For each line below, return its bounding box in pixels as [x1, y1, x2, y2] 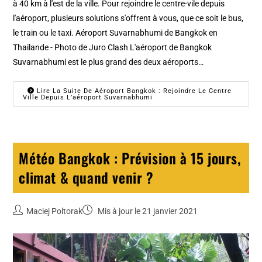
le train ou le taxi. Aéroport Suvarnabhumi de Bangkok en [13, 27, 218, 37]
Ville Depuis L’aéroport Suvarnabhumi [23, 93, 153, 101]
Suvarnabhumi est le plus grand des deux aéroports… [13, 57, 204, 67]
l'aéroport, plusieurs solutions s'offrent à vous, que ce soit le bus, [13, 13, 244, 23]
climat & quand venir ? [19, 166, 154, 188]
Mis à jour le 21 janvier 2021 [96, 206, 198, 216]
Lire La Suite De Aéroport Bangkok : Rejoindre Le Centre [35, 87, 232, 95]
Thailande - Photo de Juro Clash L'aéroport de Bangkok [13, 42, 212, 52]
